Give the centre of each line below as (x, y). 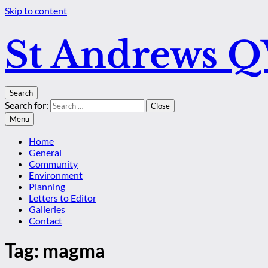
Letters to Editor (63, 198)
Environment (56, 175)
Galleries (47, 209)
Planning (47, 186)
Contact (45, 220)
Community (53, 164)
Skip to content (36, 10)
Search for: (27, 105)
